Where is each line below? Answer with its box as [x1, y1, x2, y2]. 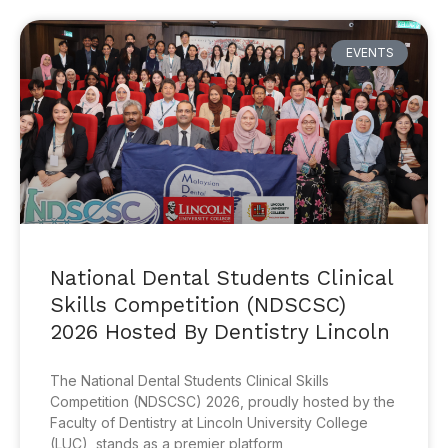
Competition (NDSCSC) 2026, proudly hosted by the [50, 393, 395, 410]
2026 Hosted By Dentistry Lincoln [50, 319, 390, 344]
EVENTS [345, 45, 394, 61]
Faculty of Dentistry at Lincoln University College [50, 414, 368, 431]
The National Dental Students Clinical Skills [50, 372, 329, 389]
